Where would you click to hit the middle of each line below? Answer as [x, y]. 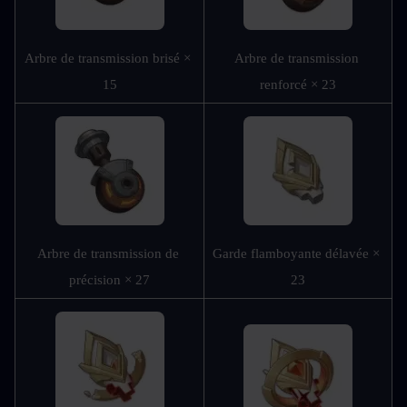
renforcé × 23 [298, 85]
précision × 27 [109, 280]
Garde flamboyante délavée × [296, 254]
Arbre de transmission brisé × [108, 59]
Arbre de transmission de [108, 254]
